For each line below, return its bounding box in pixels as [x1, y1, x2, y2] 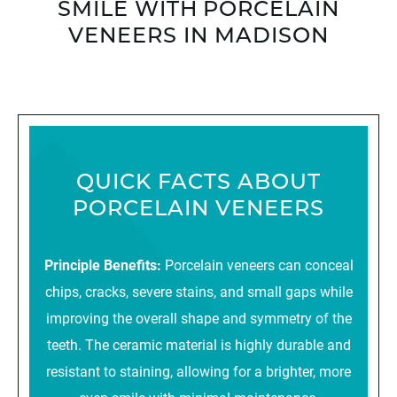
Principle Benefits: [43, 254, 165, 274]
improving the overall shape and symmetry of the [45, 307, 352, 327]
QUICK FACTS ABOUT [76, 172, 321, 194]
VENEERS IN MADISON [68, 26, 329, 48]
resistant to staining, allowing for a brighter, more [46, 361, 351, 380]
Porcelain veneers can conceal [164, 254, 354, 274]
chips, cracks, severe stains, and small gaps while [44, 281, 353, 300]
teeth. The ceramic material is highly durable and [46, 334, 351, 354]
